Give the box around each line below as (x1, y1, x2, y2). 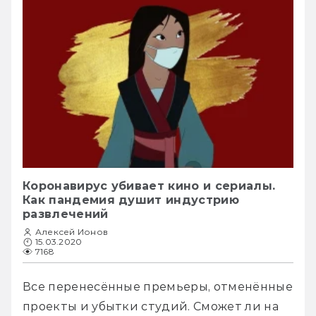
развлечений (23, 207, 109, 221)
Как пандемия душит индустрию (23, 193, 239, 207)
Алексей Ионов (35, 226, 109, 237)
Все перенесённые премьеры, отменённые (23, 279, 293, 293)
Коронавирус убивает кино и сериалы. (23, 178, 276, 193)
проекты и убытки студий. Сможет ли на (23, 299, 279, 313)
